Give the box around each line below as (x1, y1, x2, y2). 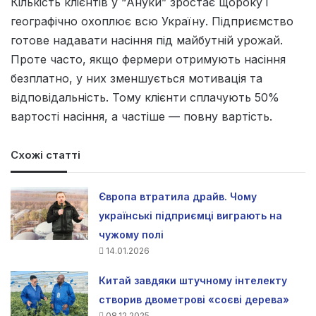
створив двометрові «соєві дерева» (99, 293, 290, 305)
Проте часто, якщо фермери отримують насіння (11, 51, 286, 66)
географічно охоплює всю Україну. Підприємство (11, 13, 293, 28)
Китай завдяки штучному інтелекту (99, 274, 288, 286)
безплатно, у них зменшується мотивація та (11, 71, 262, 85)
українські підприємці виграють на (99, 209, 283, 221)
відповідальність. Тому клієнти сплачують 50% (11, 90, 279, 104)
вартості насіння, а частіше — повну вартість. (11, 109, 272, 123)
